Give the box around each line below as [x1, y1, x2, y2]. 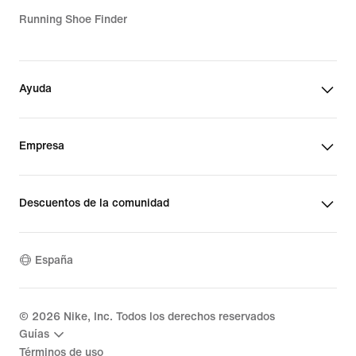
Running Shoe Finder [19, 13, 127, 25]
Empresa [19, 139, 64, 152]
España [35, 254, 73, 267]
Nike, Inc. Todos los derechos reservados [60, 310, 275, 323]
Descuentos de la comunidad [19, 196, 169, 209]
